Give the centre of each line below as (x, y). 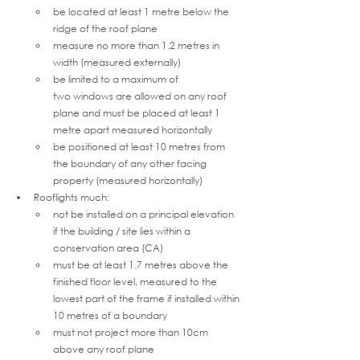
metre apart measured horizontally (133, 129)
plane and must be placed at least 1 (138, 112)
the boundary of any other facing (131, 163)
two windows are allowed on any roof (141, 96)
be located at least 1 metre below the (142, 11)
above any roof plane (104, 349)
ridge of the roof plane (105, 28)
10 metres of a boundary (110, 315)
